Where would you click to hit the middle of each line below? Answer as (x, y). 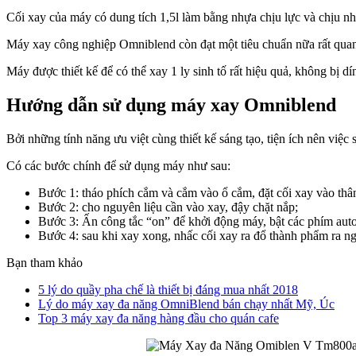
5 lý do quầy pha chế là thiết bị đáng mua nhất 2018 (168, 289)
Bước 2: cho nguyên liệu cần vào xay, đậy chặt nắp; (168, 207)
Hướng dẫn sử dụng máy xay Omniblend (171, 104)
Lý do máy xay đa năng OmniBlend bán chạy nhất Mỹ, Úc (186, 304)
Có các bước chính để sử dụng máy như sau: (118, 165)
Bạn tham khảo (44, 262)
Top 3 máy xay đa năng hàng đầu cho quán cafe (159, 318)
